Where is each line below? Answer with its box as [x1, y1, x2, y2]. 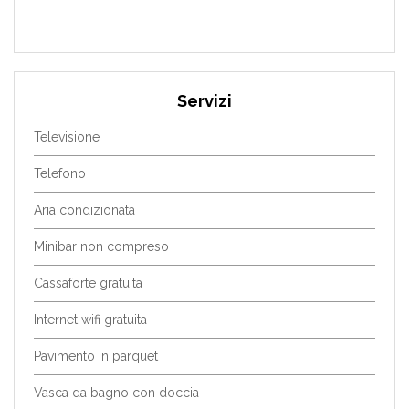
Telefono [33, 166, 86, 182]
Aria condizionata [33, 203, 135, 218]
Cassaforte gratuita [33, 276, 142, 291]
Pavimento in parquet [33, 349, 158, 364]
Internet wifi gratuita [33, 312, 147, 328]
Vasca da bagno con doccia [33, 385, 199, 401]
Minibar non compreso [33, 239, 169, 255]
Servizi [177, 91, 232, 111]
